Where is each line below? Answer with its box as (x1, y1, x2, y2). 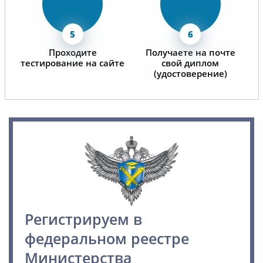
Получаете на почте (145, 46, 235, 58)
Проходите (48, 46, 97, 58)
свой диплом (161, 56, 220, 69)
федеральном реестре (25, 228, 189, 248)
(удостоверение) (153, 67, 227, 79)
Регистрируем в (25, 208, 142, 229)
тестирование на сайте (21, 56, 125, 69)
